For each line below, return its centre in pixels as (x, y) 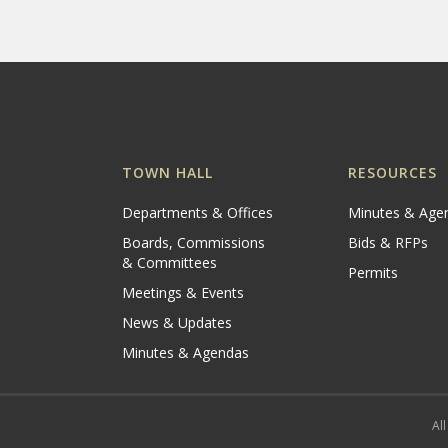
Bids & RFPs (388, 242)
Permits (373, 272)
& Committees (169, 262)
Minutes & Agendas (185, 352)
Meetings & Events (183, 292)
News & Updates (177, 322)
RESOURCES (393, 172)
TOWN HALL (167, 172)
